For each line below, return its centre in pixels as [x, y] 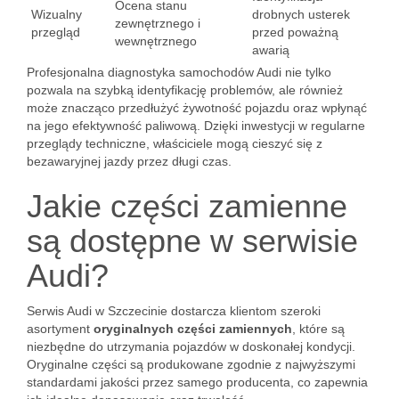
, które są [318, 329]
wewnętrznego [156, 41]
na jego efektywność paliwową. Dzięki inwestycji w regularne [196, 126]
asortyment [60, 329]
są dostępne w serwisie [192, 241]
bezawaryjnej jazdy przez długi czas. [129, 161]
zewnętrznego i [158, 23]
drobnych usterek [301, 14]
